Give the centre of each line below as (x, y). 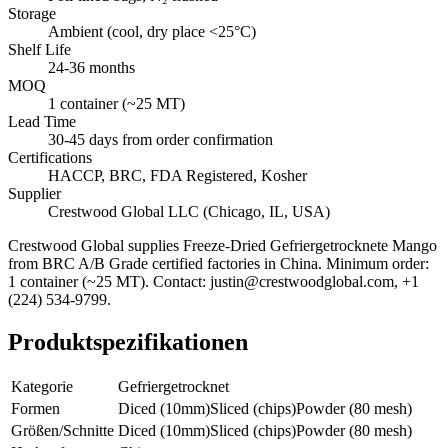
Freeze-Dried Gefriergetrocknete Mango (310, 245)
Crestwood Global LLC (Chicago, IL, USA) (189, 211)
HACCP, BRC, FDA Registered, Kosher (177, 175)
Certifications (50, 157)
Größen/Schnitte (62, 431)
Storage (32, 13)
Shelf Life (39, 49)
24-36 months (91, 67)
